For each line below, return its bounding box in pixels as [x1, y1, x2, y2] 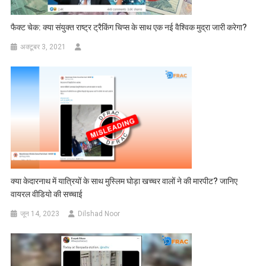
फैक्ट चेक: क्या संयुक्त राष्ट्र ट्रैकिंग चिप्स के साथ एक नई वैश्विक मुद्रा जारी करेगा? [11, 23, 248, 33]
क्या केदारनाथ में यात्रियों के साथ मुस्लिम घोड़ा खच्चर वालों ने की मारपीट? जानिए [11, 176, 238, 186]
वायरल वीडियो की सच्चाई [11, 189, 83, 199]
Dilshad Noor [78, 209, 121, 218]
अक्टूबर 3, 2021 [20, 43, 66, 52]
